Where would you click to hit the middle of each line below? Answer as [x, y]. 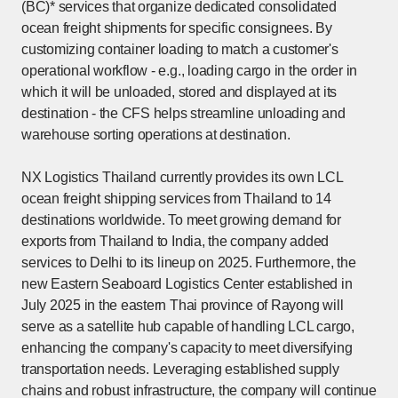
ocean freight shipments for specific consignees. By [177, 28]
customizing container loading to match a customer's [180, 49]
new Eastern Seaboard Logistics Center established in [187, 283]
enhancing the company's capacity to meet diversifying [187, 347]
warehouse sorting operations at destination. [156, 134]
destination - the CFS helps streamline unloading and [183, 113]
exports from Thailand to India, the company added [175, 241]
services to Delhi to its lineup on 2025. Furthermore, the [189, 262]
